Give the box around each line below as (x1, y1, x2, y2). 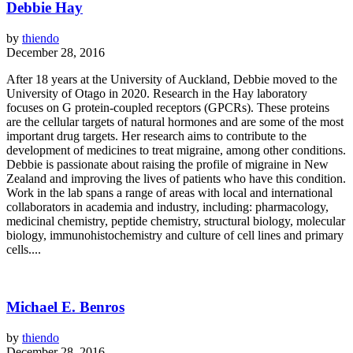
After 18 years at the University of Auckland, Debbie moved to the (6, 72, 337, 87)
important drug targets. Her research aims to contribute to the (6, 129, 307, 143)
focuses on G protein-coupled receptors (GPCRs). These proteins (6, 101, 329, 115)
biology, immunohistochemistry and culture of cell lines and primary (6, 229, 344, 243)
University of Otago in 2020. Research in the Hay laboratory (6, 87, 307, 101)
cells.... (6, 243, 41, 257)
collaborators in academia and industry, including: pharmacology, (6, 200, 329, 214)
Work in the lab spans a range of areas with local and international (6, 186, 333, 200)
